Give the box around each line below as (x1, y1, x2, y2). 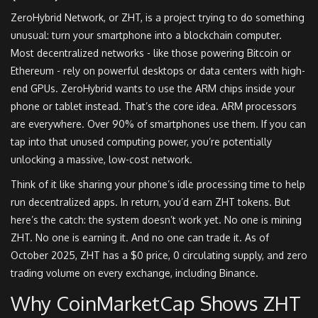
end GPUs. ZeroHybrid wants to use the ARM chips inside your (11, 82, 295, 95)
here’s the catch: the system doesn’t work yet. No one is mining (11, 214, 302, 226)
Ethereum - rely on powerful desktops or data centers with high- (11, 65, 305, 77)
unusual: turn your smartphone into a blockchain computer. (11, 29, 282, 42)
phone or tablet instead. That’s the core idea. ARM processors (11, 100, 297, 113)
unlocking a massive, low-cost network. (11, 153, 192, 166)
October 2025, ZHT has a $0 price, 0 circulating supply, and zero (11, 249, 307, 262)
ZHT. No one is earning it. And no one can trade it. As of (11, 231, 269, 244)
